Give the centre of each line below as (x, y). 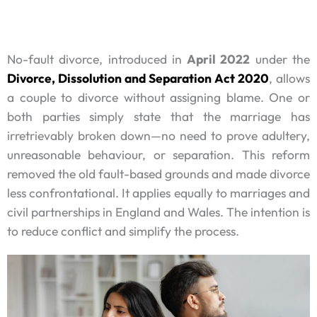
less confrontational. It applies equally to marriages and (158, 193)
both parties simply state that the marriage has (158, 116)
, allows (289, 78)
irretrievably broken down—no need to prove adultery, (158, 136)
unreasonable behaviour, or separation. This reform (158, 155)
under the (280, 59)
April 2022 (219, 59)
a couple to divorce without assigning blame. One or (158, 97)
